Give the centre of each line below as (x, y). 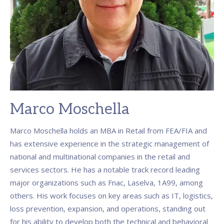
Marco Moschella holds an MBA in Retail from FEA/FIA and (108, 130)
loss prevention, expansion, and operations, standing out (108, 208)
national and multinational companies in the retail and (100, 156)
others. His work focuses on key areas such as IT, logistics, (111, 195)
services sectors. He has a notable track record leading (105, 169)
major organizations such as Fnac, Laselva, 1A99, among (106, 182)
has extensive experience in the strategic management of (109, 143)
